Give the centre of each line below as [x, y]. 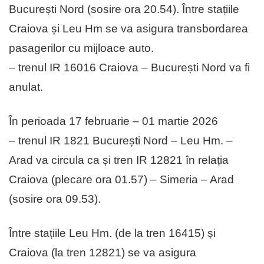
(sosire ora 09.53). [55, 199]
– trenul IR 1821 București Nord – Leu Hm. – [121, 141]
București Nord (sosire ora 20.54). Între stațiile [124, 9]
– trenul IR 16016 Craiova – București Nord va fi [129, 68]
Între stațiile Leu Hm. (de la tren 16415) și [112, 233]
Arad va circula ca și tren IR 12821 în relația [119, 160]
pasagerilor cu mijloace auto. [81, 48]
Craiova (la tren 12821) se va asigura [103, 253]
